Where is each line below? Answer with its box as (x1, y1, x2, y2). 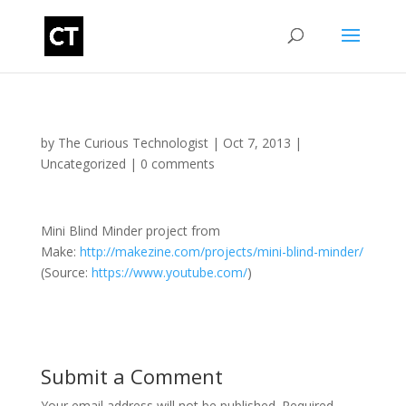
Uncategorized (40, 155, 126, 172)
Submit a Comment (40, 362, 223, 390)
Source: (43, 264, 88, 281)
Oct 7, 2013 (222, 134, 291, 151)
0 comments (140, 155, 215, 172)
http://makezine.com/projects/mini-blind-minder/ (79, 243, 363, 260)
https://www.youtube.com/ (91, 264, 247, 281)
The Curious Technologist (57, 134, 208, 151)
